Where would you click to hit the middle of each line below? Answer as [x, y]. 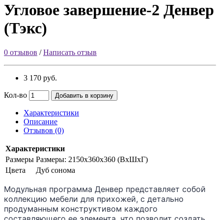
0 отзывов [21, 52]
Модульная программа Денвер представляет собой [105, 189]
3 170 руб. [40, 78]
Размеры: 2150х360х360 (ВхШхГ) [92, 159]
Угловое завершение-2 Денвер [109, 10]
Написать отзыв [70, 52]
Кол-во [15, 95]
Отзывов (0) [44, 130]
